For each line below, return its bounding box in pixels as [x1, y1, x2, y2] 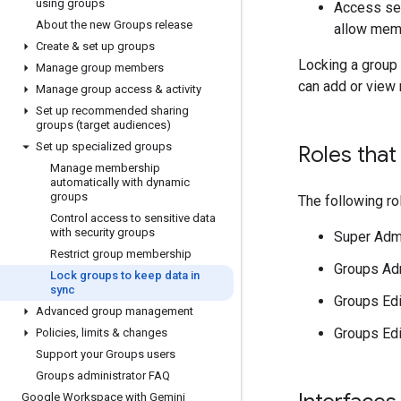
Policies [36, 326, 76, 339]
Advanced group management [36, 304, 193, 318]
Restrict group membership [50, 247, 192, 260]
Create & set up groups [36, 39, 155, 53]
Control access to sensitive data [50, 211, 216, 225]
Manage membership [50, 161, 160, 175]
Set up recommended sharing [36, 104, 189, 117]
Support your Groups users [36, 347, 175, 361]
